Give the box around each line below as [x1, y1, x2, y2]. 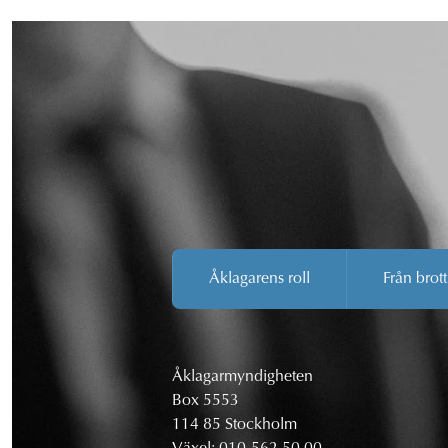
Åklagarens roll [209, 271, 310, 288]
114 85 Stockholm [172, 417, 297, 434]
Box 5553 [172, 393, 239, 410]
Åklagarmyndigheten [172, 369, 313, 386]
